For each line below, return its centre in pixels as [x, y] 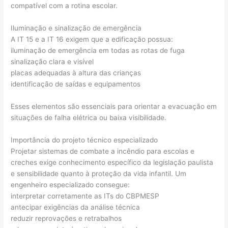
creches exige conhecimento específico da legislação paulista [112, 162]
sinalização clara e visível [52, 61]
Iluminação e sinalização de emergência [76, 28]
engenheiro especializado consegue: [70, 184]
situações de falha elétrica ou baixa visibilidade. [89, 117]
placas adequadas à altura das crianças [76, 73]
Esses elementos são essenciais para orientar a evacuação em [114, 106]
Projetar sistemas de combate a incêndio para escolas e [103, 151]
